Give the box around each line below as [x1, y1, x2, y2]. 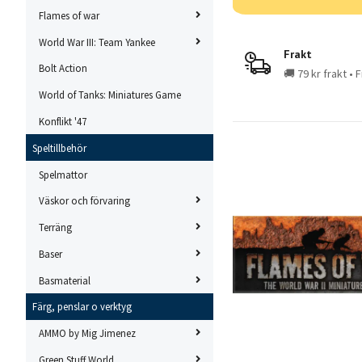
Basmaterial [39, 273, 90, 287]
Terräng [39, 221, 72, 234]
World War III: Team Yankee [39, 35, 155, 48]
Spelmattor [39, 167, 87, 181]
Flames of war [39, 8, 99, 22]
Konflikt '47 [39, 114, 86, 128]
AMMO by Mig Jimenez [39, 326, 136, 340]
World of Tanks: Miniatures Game [39, 88, 181, 102]
